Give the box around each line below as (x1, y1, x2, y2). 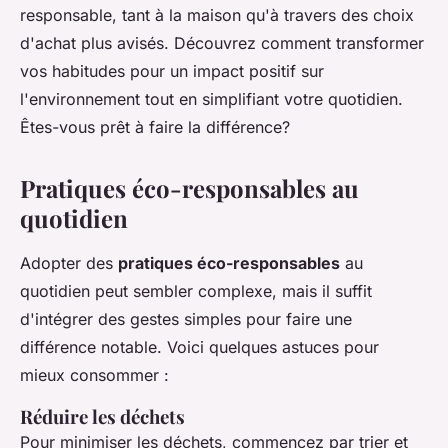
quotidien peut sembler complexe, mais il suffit (20, 281, 372, 302)
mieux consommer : (20, 365, 169, 386)
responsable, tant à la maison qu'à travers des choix (20, 5, 414, 26)
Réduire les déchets (20, 404, 185, 430)
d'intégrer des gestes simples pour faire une (20, 309, 352, 330)
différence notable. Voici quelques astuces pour (20, 337, 379, 358)
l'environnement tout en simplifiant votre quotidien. (20, 89, 403, 110)
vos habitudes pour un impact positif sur (20, 61, 324, 82)
